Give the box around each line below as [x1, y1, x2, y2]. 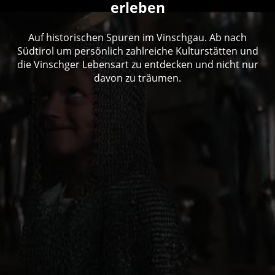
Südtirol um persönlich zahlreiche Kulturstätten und [17, 44, 258, 58]
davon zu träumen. [94, 71, 181, 85]
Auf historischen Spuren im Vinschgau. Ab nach [28, 31, 247, 45]
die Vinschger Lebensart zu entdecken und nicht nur [17, 58, 258, 72]
